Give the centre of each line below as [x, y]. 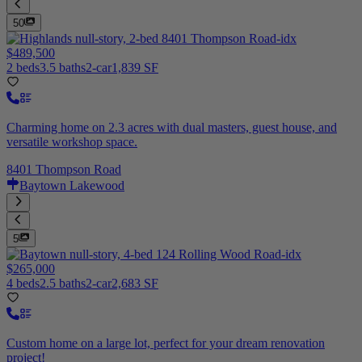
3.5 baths [63, 68]
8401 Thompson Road [64, 170]
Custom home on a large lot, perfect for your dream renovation [166, 343]
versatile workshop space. [72, 142]
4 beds [23, 284]
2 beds [23, 68]
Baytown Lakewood [72, 186]
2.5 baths [63, 284]
